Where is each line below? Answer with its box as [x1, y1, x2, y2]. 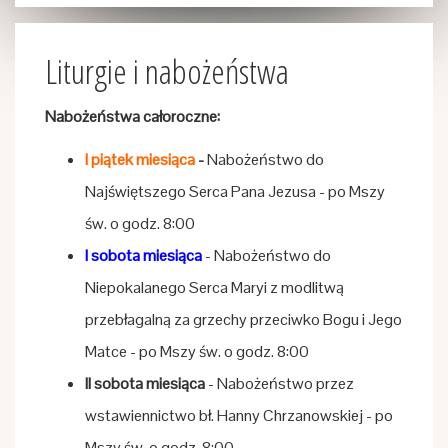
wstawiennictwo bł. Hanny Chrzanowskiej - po [85, 405, 393, 426]
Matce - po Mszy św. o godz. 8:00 [85, 341, 309, 362]
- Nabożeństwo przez [205, 373, 354, 394]
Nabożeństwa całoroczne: [45, 106, 220, 127]
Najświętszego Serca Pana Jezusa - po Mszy [85, 181, 385, 202]
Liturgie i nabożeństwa [45, 48, 289, 94]
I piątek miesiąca [85, 149, 195, 170]
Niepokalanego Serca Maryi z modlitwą [85, 277, 344, 298]
